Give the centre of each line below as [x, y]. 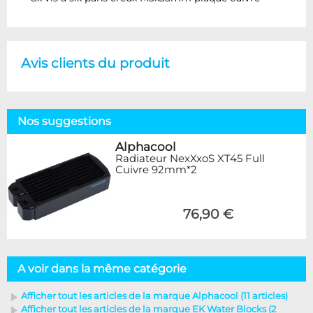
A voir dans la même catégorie [102, 268]
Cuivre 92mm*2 [156, 169]
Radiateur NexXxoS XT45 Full [190, 158]
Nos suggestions [64, 121]
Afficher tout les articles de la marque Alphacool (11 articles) [154, 296]
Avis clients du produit [95, 63]
